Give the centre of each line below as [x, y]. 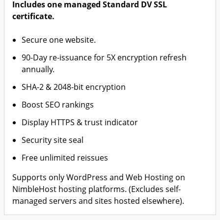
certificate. [33, 16]
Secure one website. [59, 40]
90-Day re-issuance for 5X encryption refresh [104, 57]
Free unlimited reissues [65, 158]
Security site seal [53, 140]
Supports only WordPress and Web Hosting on [99, 177]
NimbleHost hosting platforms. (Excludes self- [96, 189]
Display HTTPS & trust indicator [80, 122]
